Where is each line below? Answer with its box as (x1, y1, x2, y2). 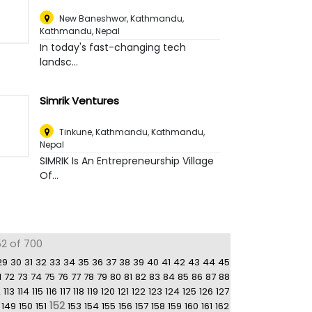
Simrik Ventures (40, 93, 120, 109)
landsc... (40, 55, 79, 70)
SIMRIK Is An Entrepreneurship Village (40, 154, 214, 169)
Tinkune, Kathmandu (59, 126, 148, 139)
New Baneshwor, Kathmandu (59, 13, 183, 25)
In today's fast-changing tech (40, 40, 187, 55)
